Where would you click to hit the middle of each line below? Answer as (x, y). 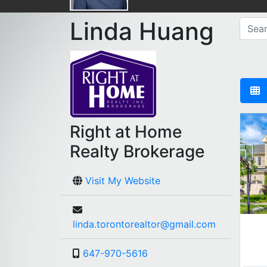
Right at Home (126, 132)
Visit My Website (123, 181)
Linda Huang (142, 32)
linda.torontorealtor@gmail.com (144, 224)
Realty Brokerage (137, 152)
